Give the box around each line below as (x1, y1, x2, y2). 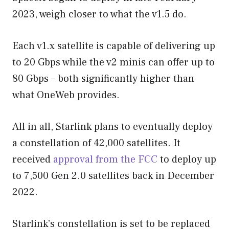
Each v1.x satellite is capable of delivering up (12, 39, 215, 53)
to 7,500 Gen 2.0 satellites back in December (12, 169, 214, 182)
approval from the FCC (53, 152, 157, 166)
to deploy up (157, 152, 216, 166)
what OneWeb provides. (12, 88, 120, 102)
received (12, 152, 53, 166)
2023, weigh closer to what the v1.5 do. (12, 7, 187, 21)
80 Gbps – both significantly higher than (12, 72, 194, 85)
